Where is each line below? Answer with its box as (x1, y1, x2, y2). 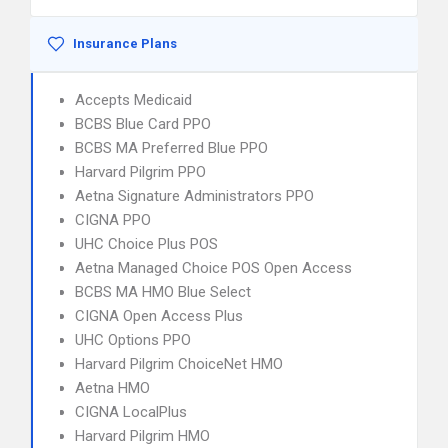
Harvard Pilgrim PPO (75, 163, 206, 181)
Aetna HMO (75, 379, 150, 397)
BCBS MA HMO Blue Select (75, 283, 251, 301)
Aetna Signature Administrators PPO (75, 187, 314, 205)
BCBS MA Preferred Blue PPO (75, 139, 268, 157)
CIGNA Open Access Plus (75, 307, 243, 325)
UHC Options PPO (75, 331, 191, 349)
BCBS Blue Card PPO (75, 115, 211, 133)
